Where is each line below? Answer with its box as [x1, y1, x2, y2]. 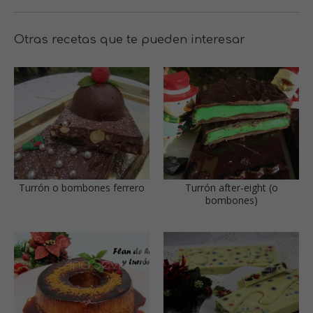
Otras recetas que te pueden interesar [14, 33, 245, 46]
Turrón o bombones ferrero [19, 181, 145, 195]
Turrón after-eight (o [184, 181, 278, 195]
